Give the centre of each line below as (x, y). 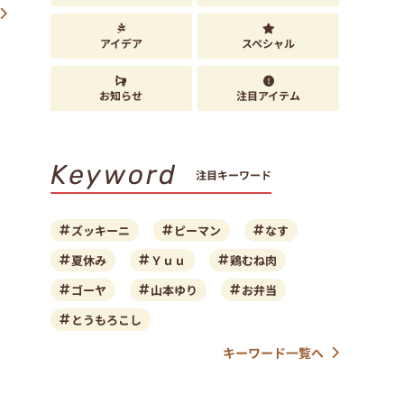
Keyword (114, 175)
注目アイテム (269, 96)
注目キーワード (234, 175)
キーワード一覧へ (273, 353)
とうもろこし (106, 320)
